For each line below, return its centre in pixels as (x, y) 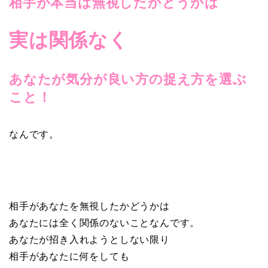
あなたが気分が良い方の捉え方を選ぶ (128, 80)
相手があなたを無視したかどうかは (89, 206)
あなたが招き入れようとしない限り (89, 240)
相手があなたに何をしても (69, 257)
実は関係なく (69, 40)
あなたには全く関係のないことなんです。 (105, 223)
